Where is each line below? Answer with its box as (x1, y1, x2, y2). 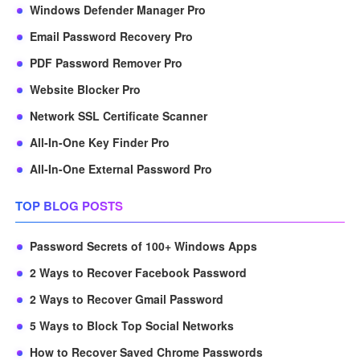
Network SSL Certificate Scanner (29, 108, 207, 125)
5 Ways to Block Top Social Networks (29, 317, 234, 334)
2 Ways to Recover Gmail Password (29, 291, 223, 308)
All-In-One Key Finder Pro (29, 134, 170, 151)
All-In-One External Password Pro (29, 161, 212, 178)
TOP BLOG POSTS (14, 197, 123, 215)
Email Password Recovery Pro (29, 28, 193, 45)
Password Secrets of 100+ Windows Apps (29, 238, 257, 255)
